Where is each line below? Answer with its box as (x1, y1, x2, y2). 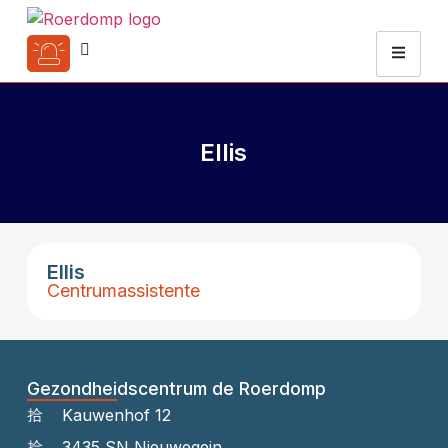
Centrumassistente (46, 279, 200, 301)
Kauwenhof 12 (61, 404, 171, 425)
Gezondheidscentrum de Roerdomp (26, 377, 326, 399)
